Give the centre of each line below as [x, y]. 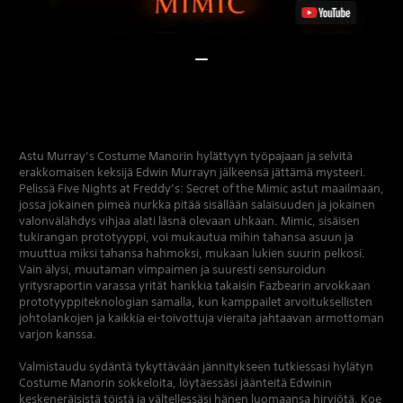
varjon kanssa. [58, 334]
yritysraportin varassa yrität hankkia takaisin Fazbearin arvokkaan [195, 285]
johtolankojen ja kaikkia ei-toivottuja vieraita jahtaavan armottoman [201, 318]
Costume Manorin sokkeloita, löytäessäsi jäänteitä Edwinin [175, 382]
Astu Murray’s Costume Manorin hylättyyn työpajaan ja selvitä [186, 156]
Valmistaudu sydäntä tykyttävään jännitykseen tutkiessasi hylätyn [196, 366]
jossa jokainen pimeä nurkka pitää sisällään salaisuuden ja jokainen [197, 204]
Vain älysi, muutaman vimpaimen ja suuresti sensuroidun [172, 269]
